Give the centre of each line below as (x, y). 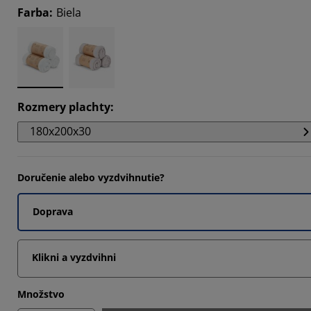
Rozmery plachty (64, 107)
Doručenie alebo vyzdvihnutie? (91, 177)
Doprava (53, 211)
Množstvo (41, 294)
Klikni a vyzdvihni (74, 257)
